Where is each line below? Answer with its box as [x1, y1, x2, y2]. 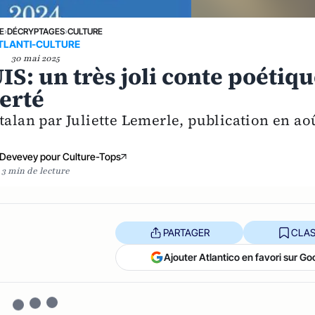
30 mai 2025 [11, 53, 60, 64]
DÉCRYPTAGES [6, 26, 65, 37]
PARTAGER [162, 226, 210, 238]
